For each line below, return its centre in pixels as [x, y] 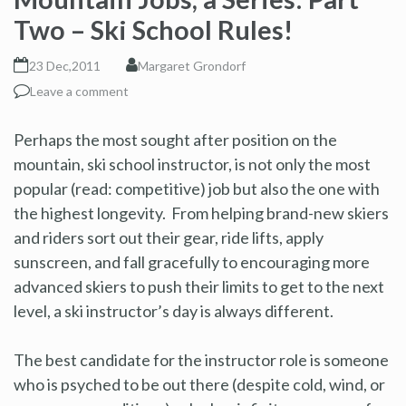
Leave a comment [79, 91]
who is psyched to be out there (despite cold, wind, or [199, 384]
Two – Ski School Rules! [153, 29]
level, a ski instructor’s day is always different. [174, 310]
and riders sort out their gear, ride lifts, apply [169, 237]
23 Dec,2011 [65, 65]
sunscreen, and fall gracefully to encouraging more [192, 261]
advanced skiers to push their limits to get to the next [199, 286]
